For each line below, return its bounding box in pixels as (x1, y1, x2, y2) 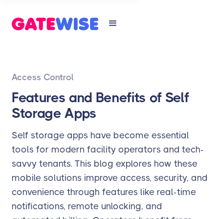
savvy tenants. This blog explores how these (12, 158, 197, 169)
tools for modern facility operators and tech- (12, 144, 204, 154)
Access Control (12, 72, 74, 82)
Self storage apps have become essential (12, 130, 189, 140)
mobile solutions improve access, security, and (12, 173, 207, 183)
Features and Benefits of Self (12, 89, 189, 106)
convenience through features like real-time (12, 187, 196, 197)
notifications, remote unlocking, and (12, 201, 162, 211)
